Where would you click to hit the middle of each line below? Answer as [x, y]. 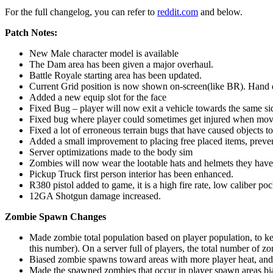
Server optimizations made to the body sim [111, 152]
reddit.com [178, 12]
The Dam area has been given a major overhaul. [121, 64]
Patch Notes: [31, 32]
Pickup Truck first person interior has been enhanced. [131, 174]
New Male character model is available [104, 53]
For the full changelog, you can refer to [81, 12]
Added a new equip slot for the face [98, 97]
